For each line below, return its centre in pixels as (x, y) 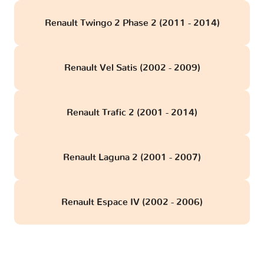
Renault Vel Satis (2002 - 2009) (132, 68)
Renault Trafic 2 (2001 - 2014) (132, 113)
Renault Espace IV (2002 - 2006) (132, 202)
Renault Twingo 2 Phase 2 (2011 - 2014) (132, 23)
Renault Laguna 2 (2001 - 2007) (132, 158)
